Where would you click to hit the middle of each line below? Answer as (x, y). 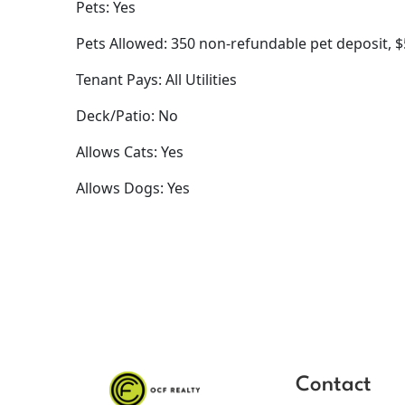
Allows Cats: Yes (130, 152)
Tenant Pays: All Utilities (156, 80)
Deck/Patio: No (127, 116)
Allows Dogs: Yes (133, 188)
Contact (334, 386)
